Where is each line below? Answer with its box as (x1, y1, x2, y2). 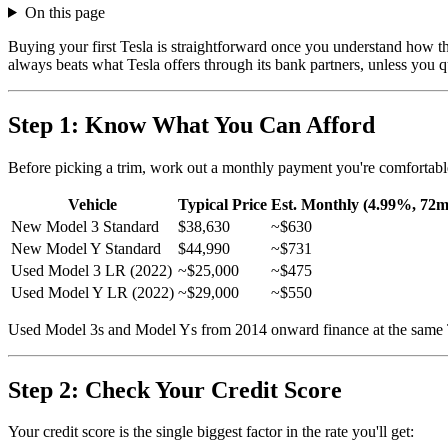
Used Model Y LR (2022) (11, 283, 174, 301)
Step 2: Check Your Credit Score (8, 376, 342, 403)
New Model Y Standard (11, 239, 161, 257)
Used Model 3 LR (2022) (11, 261, 172, 279)
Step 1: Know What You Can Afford (8, 111, 375, 138)
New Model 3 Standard (11, 217, 159, 235)
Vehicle (68, 195, 117, 213)
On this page (24, 3, 105, 21)
